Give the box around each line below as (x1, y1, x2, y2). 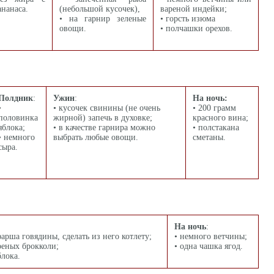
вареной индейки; (160, 4, 227, 13)
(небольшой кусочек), (59, 4, 140, 13)
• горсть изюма (160, 14, 215, 23)
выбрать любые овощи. (53, 133, 138, 142)
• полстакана (193, 123, 239, 132)
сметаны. (193, 133, 226, 142)
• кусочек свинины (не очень (53, 103, 160, 113)
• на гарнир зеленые (59, 14, 146, 23)
